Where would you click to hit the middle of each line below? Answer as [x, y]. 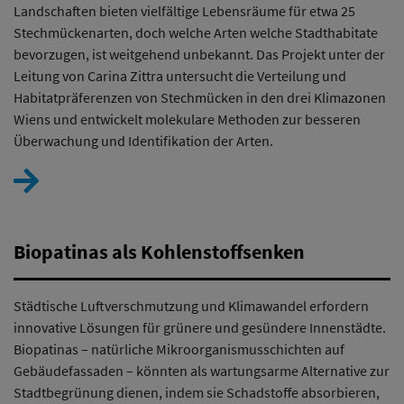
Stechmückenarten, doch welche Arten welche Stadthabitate [196, 32]
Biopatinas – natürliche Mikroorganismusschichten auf [179, 349]
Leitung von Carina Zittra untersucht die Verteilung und [180, 76]
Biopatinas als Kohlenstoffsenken [159, 252]
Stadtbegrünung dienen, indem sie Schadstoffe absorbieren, [197, 392]
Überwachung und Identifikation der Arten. [143, 141]
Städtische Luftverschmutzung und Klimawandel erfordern [191, 306]
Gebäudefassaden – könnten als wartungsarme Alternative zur [202, 371]
